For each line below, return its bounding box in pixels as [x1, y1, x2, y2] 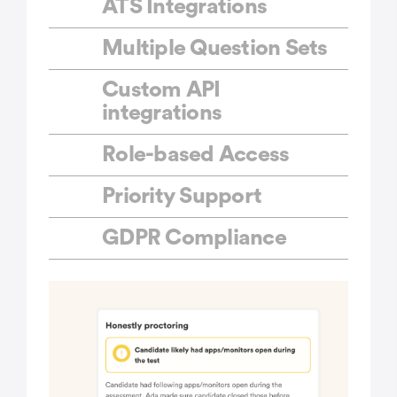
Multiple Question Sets [102, 37, 328, 60]
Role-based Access [102, 144, 290, 167]
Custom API [102, 79, 221, 102]
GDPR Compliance [102, 227, 286, 250]
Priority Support [102, 185, 261, 208]
